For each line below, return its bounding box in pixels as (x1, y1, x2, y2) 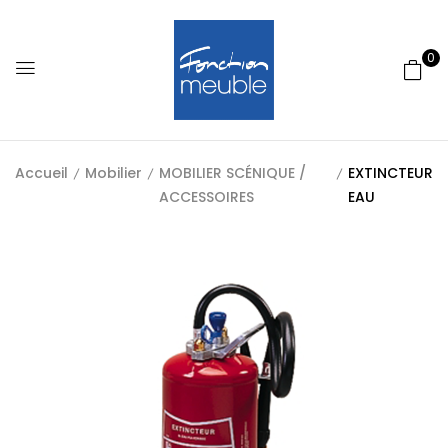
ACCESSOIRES (159, 187, 254, 207)
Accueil (15, 163, 68, 183)
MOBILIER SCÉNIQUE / (159, 163, 306, 183)
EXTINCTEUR (348, 163, 433, 183)
